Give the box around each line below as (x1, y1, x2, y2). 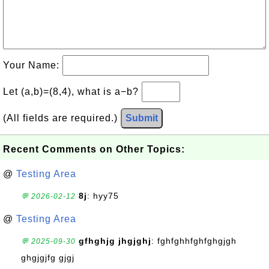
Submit (125, 113, 158, 123)
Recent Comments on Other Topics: (3, 144, 185, 154)
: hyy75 (87, 191, 119, 201)
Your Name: (3, 60, 62, 70)
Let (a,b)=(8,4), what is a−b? (3, 86, 142, 97)
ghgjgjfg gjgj (21, 253, 74, 262)
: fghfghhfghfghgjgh (151, 236, 237, 246)
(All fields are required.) (3, 113, 121, 123)
